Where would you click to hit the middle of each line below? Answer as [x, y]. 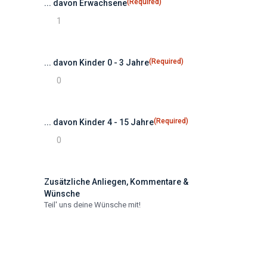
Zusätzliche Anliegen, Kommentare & [116, 182]
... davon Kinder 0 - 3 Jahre [97, 63]
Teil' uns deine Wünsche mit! [92, 205]
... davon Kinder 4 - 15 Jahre [99, 122]
